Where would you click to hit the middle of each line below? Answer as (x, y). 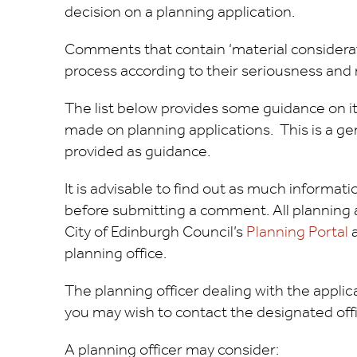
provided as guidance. (137, 152)
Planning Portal (297, 232)
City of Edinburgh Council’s (155, 232)
